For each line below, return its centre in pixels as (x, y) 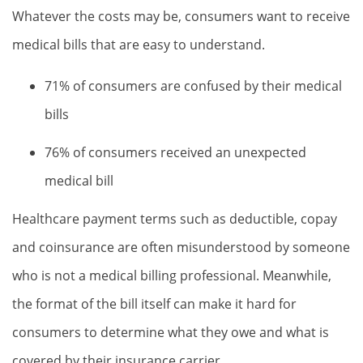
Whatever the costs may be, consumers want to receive (181, 16)
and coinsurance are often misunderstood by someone (181, 247)
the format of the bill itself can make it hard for (154, 304)
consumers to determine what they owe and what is (171, 332)
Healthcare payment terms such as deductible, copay (175, 219)
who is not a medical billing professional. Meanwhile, (172, 275)
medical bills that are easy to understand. (139, 45)
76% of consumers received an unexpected (175, 152)
